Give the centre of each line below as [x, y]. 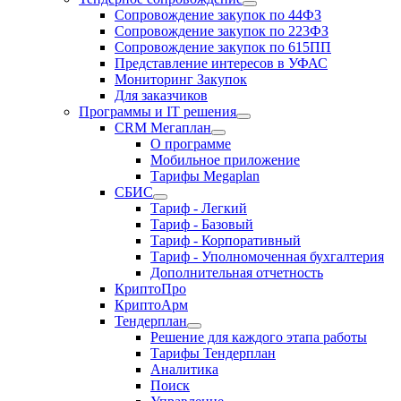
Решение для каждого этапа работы [259, 337]
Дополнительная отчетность [237, 273]
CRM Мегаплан [163, 128]
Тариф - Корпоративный [226, 240]
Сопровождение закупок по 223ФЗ [222, 31]
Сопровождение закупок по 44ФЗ [218, 15]
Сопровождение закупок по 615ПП [223, 47]
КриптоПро [150, 289]
